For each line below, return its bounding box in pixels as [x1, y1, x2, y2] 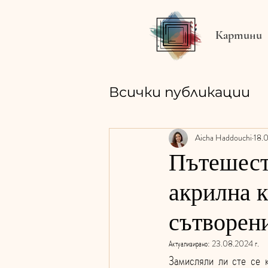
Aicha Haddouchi [195, 132, 252, 144]
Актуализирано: [169, 237, 212, 249]
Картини [215, 28, 262, 42]
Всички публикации [109, 83, 250, 100]
